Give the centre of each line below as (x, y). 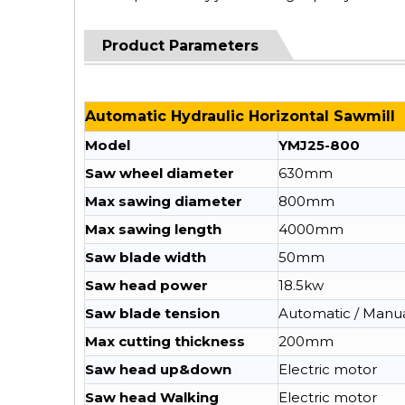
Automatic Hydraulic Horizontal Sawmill (240, 116)
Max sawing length (153, 229)
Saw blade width (146, 257)
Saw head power (146, 285)
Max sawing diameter (164, 201)
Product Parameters (180, 46)
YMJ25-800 (319, 145)
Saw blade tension (152, 313)
